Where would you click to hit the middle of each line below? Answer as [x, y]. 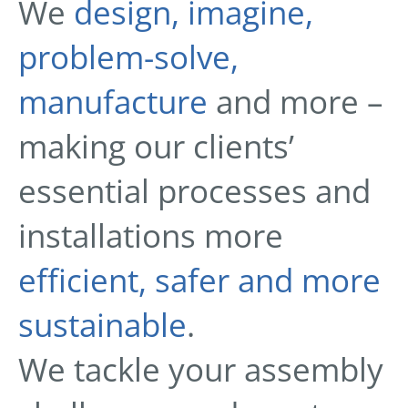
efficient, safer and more [199, 280]
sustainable [102, 325]
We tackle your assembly [201, 369]
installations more [151, 235]
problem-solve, [128, 57]
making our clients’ [156, 146]
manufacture [113, 102]
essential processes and [194, 191]
